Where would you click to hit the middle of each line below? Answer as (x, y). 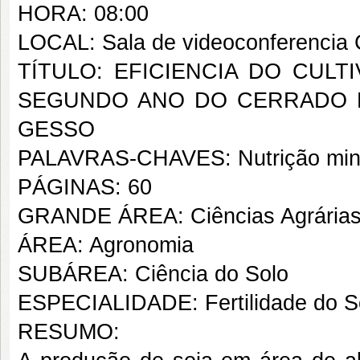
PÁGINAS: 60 (85, 187)
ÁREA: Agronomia (106, 245)
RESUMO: (69, 332)
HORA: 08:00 (83, 14)
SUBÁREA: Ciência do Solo (153, 274)
